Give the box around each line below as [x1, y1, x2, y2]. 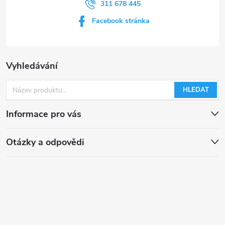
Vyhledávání [6, 60, 58, 72]
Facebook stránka [91, 16, 150, 26]
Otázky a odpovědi [6, 136, 84, 148]
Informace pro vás [6, 108, 81, 120]
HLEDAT [182, 85, 209, 94]
